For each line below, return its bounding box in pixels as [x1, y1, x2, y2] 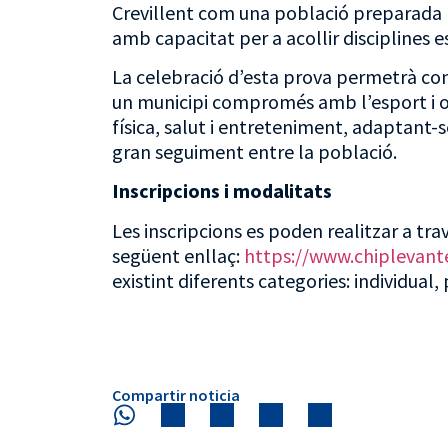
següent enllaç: [112, 242, 244, 268]
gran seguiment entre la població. [112, 139, 397, 165]
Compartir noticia [112, 385, 240, 406]
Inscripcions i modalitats [112, 178, 332, 204]
